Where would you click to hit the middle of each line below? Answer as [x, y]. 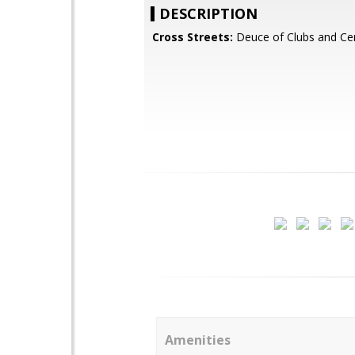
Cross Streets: [193, 37]
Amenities [198, 340]
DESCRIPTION [208, 13]
